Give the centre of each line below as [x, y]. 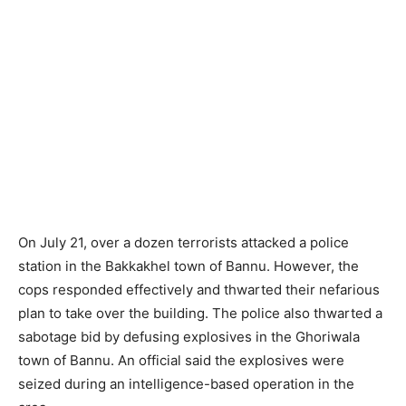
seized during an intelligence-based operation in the [186, 384]
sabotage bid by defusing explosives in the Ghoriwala [189, 337]
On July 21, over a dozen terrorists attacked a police [184, 242]
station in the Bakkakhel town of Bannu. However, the [188, 266]
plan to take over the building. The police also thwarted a [200, 313]
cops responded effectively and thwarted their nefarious [199, 290]
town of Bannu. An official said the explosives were [181, 360]
